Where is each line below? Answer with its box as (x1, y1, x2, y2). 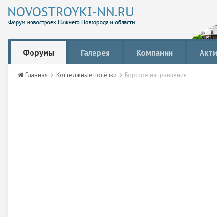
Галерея (81, 47, 110, 58)
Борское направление (125, 71, 187, 79)
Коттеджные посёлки (56, 71, 118, 79)
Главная (24, 71, 49, 79)
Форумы (23, 47, 54, 58)
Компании (137, 47, 173, 58)
